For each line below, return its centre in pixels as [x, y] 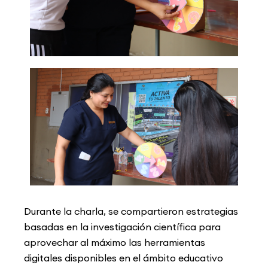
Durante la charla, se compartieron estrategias [131, 211]
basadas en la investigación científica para [122, 227]
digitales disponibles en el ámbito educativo [124, 258]
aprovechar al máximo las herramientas [115, 243]
